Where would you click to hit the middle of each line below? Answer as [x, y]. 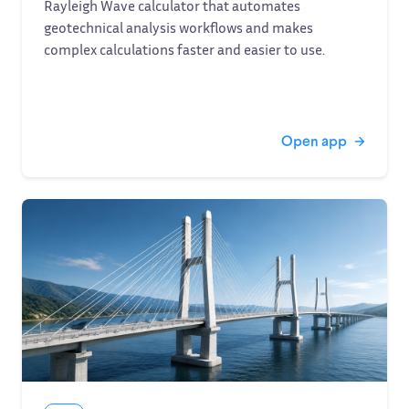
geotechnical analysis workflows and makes [178, 27]
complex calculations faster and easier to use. [184, 49]
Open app [314, 140]
